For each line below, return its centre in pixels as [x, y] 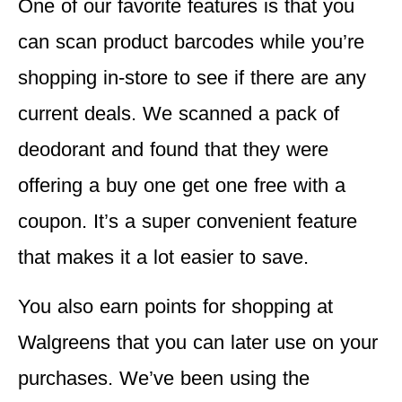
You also [59, 306]
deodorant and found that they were [173, 150]
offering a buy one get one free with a [182, 186]
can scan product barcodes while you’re [191, 42]
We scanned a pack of [238, 114]
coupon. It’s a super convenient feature [188, 222]
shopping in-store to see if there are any [192, 78]
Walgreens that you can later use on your [198, 342]
